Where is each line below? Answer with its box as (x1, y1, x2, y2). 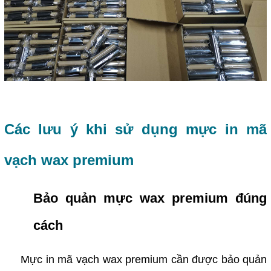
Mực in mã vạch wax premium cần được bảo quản (4, 253, 267, 266)
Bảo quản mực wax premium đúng (33, 191, 267, 206)
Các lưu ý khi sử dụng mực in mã (4, 121, 267, 138)
